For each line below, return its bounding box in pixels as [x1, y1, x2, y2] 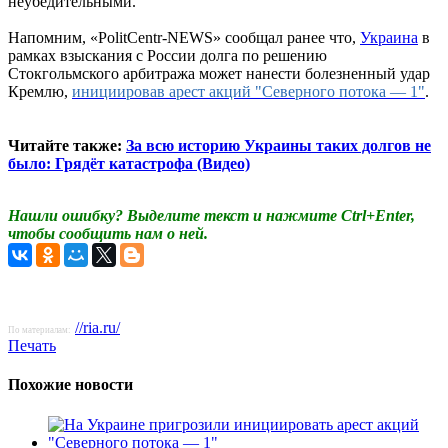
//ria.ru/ [75, 319, 120, 337]
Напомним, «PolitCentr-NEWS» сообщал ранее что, [8, 29, 360, 47]
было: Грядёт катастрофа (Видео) [8, 155, 250, 173]
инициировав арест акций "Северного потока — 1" [72, 83, 425, 101]
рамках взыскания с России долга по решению [8, 47, 327, 65]
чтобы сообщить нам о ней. [8, 225, 208, 243]
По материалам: [8, 325, 71, 336]
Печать [8, 337, 56, 355]
